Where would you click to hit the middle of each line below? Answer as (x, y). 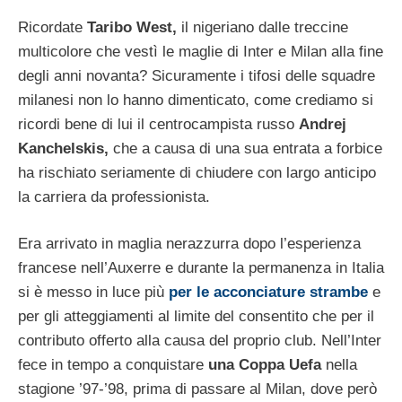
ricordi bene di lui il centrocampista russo (158, 124)
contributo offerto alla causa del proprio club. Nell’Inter (200, 341)
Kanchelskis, (63, 148)
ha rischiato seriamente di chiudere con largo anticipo (197, 172)
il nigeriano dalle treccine (262, 27)
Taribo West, (130, 27)
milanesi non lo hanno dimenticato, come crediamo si (196, 100)
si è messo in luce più (93, 292)
